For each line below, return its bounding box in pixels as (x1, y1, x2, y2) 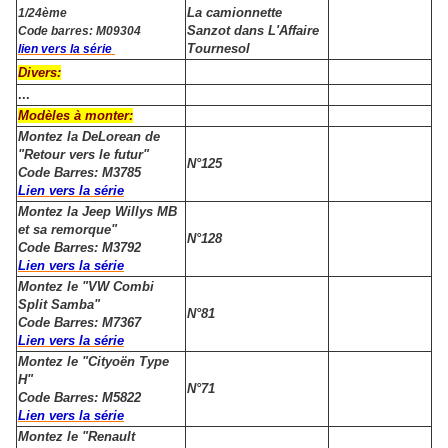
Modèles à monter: (18, 108, 133, 124)
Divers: (18, 65, 61, 81)
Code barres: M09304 (18, 24, 144, 39)
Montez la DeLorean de (18, 129, 160, 145)
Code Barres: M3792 (18, 240, 141, 256)
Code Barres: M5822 (18, 390, 145, 406)
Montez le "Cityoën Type (18, 354, 169, 370)
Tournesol (187, 41, 250, 57)
